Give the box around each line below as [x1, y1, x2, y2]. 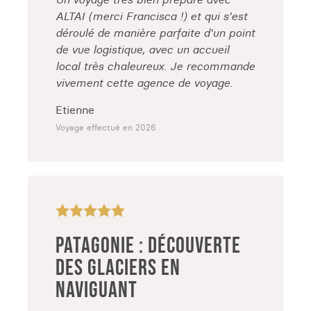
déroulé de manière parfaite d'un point [56, 26, 255, 40]
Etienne [56, 103, 94, 117]
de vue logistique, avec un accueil [56, 42, 229, 56]
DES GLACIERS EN [56, 255, 180, 282]
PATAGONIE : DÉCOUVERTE [56, 233, 241, 260]
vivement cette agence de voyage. [56, 76, 233, 90]
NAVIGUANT [56, 277, 137, 304]
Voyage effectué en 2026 [56, 122, 155, 133]
